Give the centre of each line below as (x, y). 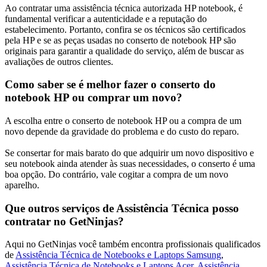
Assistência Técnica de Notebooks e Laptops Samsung (118, 255)
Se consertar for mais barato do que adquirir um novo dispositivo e (129, 153)
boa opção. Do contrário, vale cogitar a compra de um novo (117, 174)
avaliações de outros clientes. (59, 61)
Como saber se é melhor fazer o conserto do (110, 85)
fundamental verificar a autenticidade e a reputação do (106, 18)
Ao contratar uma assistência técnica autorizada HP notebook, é (124, 8)
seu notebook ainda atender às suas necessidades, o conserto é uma (130, 163)
